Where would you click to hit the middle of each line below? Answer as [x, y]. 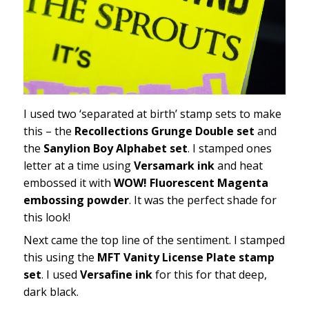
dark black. [51, 292]
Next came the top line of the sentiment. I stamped [154, 240]
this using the [60, 258]
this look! [47, 218]
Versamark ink [174, 166]
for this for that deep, [209, 275]
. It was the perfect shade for [202, 200]
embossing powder [76, 200]
